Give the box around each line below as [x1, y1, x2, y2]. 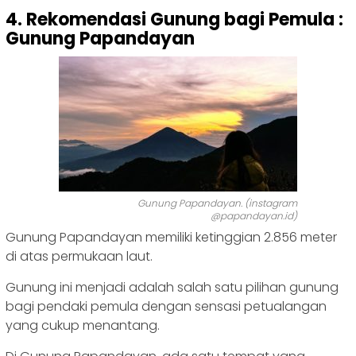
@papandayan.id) [211, 209, 297, 223]
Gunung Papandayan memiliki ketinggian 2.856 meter [6, 228, 337, 247]
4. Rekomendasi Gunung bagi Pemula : [6, 7, 343, 33]
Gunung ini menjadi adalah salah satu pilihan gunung [6, 278, 339, 297]
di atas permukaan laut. [6, 247, 153, 266]
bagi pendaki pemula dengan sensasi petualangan [6, 297, 327, 316]
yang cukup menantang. [6, 316, 160, 335]
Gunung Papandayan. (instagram [137, 196, 297, 211]
